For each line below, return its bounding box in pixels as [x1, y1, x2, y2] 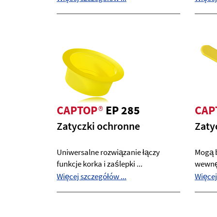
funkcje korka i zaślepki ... [57, 158, 142, 169]
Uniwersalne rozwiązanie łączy [57, 147, 160, 157]
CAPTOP [57, 103, 97, 118]
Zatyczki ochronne [57, 119, 140, 133]
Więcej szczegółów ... [57, 171, 126, 182]
